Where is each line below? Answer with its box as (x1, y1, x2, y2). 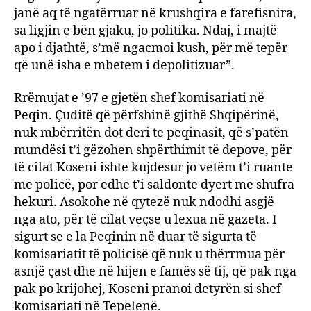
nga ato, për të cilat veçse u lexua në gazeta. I (14, 212, 277, 228)
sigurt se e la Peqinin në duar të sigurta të (14, 229, 257, 245)
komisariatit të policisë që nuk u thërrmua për (14, 246, 285, 262)
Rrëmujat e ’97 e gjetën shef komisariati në (14, 90, 264, 106)
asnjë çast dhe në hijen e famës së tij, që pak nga (14, 264, 296, 280)
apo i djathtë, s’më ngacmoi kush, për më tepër (14, 40, 287, 56)
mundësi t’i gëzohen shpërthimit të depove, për (14, 142, 292, 158)
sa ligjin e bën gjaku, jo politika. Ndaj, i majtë (14, 22, 277, 39)
